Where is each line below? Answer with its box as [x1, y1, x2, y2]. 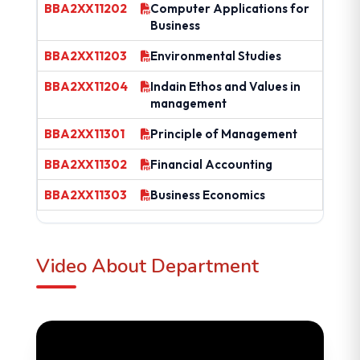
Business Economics [149, 186, 265, 202]
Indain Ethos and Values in [149, 78, 301, 94]
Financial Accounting [149, 156, 272, 172]
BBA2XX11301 [43, 125, 125, 141]
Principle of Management [149, 125, 297, 141]
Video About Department [35, 252, 259, 279]
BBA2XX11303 [43, 186, 127, 202]
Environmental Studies [149, 47, 281, 63]
